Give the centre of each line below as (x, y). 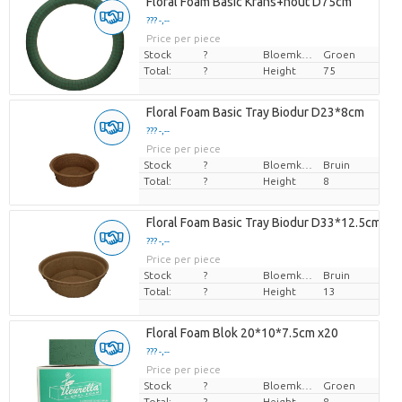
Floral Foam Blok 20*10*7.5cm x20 (242, 333)
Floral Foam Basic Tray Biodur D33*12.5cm (263, 223)
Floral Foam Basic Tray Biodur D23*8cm (255, 113)
